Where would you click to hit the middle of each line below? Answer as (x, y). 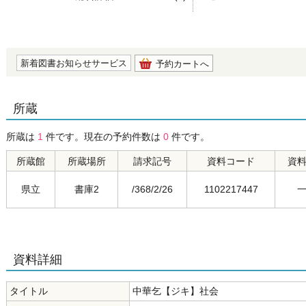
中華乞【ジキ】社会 (176, 291)
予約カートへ (182, 64)
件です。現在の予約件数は (103, 137)
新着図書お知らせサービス (74, 63)
